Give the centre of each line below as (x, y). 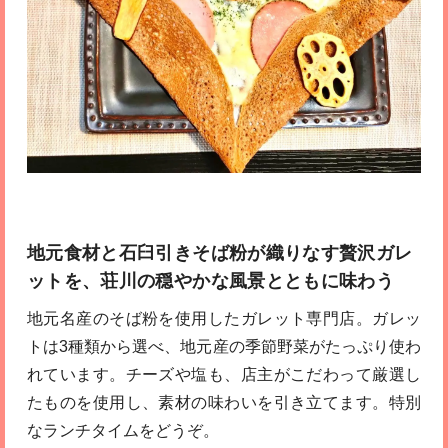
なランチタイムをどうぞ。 (122, 431)
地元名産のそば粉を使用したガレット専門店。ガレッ (224, 319)
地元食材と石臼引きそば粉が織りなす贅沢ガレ (219, 253)
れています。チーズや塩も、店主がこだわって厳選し (224, 375)
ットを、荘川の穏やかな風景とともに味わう (210, 281)
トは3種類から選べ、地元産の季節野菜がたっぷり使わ (224, 347)
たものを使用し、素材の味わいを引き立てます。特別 (224, 403)
